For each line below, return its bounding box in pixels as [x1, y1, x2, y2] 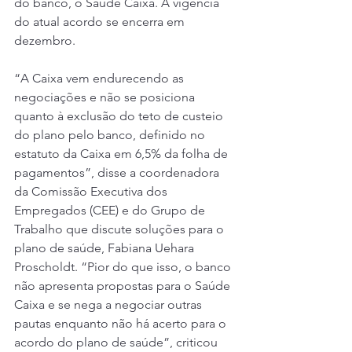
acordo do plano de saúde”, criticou [14, 335, 221, 350]
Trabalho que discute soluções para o [14, 222, 227, 237]
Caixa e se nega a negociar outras [14, 297, 205, 313]
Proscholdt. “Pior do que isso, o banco [14, 259, 234, 275]
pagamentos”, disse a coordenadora [14, 165, 222, 181]
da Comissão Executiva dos [14, 184, 170, 200]
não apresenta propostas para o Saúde [14, 278, 233, 294]
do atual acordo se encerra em [14, 14, 188, 30]
